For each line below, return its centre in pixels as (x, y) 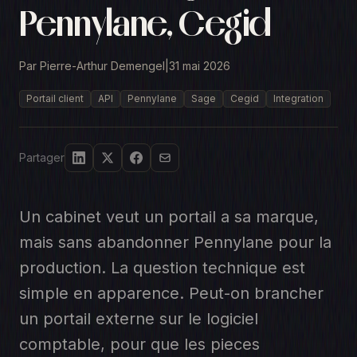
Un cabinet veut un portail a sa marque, (169, 217)
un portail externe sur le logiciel (139, 319)
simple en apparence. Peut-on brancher (171, 293)
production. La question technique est (162, 268)
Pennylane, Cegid (145, 24)
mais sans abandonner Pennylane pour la (175, 242)
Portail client (55, 98)
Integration (298, 98)
